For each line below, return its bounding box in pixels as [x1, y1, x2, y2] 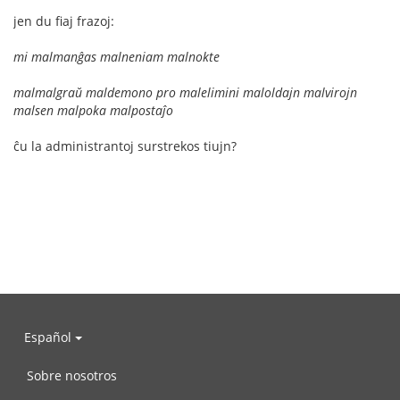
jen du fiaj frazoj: [13, 12, 114, 29]
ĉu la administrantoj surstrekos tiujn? [13, 137, 237, 154]
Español [24, 328, 75, 346]
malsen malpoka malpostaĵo [13, 102, 173, 119]
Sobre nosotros [27, 367, 117, 384]
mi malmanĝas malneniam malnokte [13, 48, 220, 65]
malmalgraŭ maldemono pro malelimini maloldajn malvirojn [13, 84, 357, 101]
